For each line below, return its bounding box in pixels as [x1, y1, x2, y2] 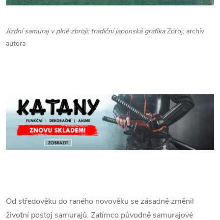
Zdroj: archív [167, 27, 204, 36]
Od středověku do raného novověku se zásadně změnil [6, 196, 194, 207]
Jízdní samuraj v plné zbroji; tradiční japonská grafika [6, 27, 167, 36]
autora [6, 39, 26, 49]
